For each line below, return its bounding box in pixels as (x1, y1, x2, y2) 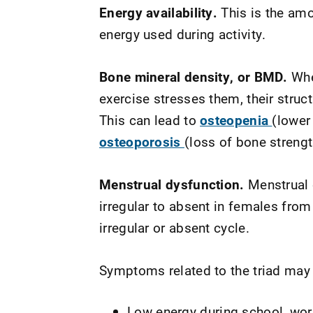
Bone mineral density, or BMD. (99, 68, 288, 85)
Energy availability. (99, 3, 217, 21)
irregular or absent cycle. (99, 219, 249, 236)
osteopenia (200, 111, 272, 129)
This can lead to (99, 111, 201, 129)
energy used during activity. (99, 25, 266, 43)
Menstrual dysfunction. (99, 175, 245, 193)
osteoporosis (99, 133, 184, 150)
